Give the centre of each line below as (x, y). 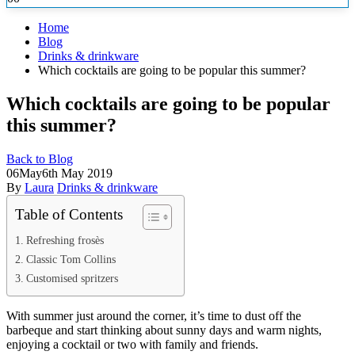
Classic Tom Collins (71, 259)
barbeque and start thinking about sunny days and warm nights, (164, 330)
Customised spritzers (72, 278)
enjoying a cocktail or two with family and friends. (132, 344)
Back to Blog (40, 158)
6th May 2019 (77, 173)
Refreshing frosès (65, 240)
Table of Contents (69, 214)
